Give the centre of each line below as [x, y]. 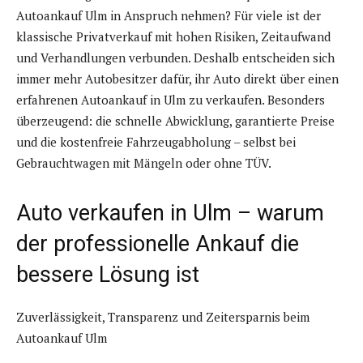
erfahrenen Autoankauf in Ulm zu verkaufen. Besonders [171, 100]
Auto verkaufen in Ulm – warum [170, 214]
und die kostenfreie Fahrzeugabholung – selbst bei [156, 142]
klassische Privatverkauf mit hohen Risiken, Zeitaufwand [173, 37]
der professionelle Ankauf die [158, 244]
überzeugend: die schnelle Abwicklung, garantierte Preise [175, 121]
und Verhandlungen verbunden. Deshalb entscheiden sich [175, 58]
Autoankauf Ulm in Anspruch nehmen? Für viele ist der [169, 16]
